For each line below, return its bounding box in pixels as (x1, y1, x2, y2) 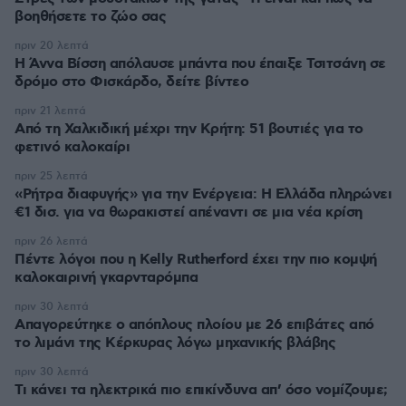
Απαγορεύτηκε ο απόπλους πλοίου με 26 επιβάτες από (14, 315, 374, 334)
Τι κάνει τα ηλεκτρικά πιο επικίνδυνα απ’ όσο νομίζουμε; (14, 381, 388, 400)
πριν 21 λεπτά (14, 104, 86, 118)
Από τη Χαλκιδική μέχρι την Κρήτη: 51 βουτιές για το (14, 120, 363, 139)
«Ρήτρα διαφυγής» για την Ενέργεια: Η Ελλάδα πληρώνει (14, 185, 391, 204)
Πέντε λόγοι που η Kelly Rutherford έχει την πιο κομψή (14, 250, 377, 269)
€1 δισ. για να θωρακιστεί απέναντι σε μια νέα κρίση (14, 203, 362, 222)
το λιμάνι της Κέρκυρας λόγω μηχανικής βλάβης (14, 333, 335, 353)
